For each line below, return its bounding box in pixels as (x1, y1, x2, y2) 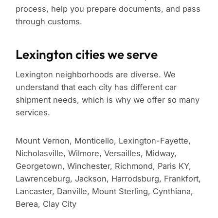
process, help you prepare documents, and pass (16, 4, 200, 14)
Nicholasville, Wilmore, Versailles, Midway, (16, 148, 177, 159)
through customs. (16, 17, 82, 27)
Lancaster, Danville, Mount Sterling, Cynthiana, (16, 186, 193, 197)
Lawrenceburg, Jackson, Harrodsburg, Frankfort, (16, 174, 201, 184)
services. (16, 108, 50, 118)
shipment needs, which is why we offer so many (16, 95, 200, 105)
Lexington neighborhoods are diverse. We (16, 70, 176, 80)
